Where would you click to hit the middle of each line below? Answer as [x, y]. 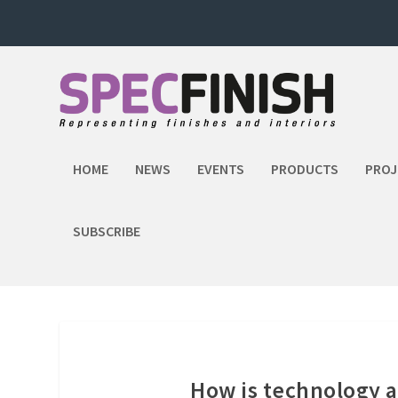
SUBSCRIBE [107, 231]
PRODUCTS [305, 169]
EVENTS [221, 169]
